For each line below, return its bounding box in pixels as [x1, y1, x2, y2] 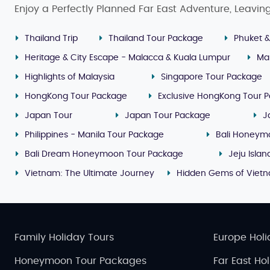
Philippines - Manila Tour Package [25, 130, 164, 139]
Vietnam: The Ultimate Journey [25, 169, 154, 178]
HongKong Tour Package [25, 92, 127, 101]
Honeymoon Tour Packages [14, 256, 146, 266]
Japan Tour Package [124, 111, 210, 120]
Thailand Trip [25, 34, 78, 43]
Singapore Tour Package [160, 72, 262, 81]
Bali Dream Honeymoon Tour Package [25, 149, 183, 159]
